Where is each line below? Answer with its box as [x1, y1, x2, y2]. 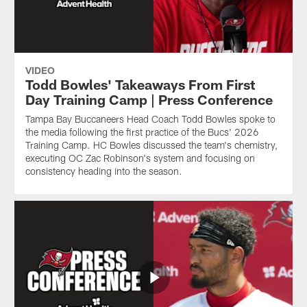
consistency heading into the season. [25, 164, 182, 177]
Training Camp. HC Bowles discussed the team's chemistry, [25, 138, 278, 151]
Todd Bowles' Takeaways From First [25, 75, 255, 93]
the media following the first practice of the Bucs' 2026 [25, 125, 259, 138]
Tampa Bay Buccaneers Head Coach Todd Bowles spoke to [25, 112, 275, 125]
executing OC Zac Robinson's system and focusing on [25, 151, 255, 164]
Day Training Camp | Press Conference [25, 90, 273, 108]
